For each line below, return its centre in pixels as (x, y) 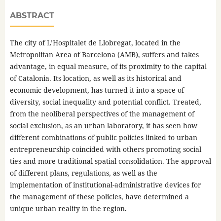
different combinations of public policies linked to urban (103, 137)
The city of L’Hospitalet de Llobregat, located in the (95, 42)
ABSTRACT (32, 15)
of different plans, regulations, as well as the (83, 173)
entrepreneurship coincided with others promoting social (105, 149)
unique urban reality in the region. (68, 208)
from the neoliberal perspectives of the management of (102, 113)
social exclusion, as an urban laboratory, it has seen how (103, 125)
